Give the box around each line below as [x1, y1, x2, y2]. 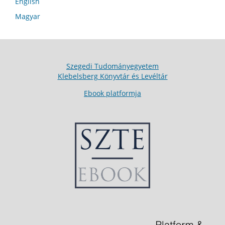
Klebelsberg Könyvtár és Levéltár [57, 71, 168, 81]
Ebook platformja [84, 88, 141, 98]
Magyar [15, 12, 40, 22]
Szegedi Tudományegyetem [66, 61, 159, 71]
